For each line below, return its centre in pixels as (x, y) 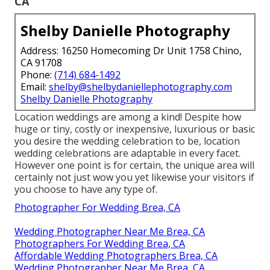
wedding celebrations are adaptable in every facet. (127, 153)
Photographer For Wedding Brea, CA (97, 207)
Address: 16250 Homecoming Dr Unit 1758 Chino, (131, 50)
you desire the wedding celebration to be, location (127, 141)
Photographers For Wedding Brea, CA (100, 243)
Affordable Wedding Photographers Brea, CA (116, 255)
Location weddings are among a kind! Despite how (128, 117)
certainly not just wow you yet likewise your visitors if (134, 177)
